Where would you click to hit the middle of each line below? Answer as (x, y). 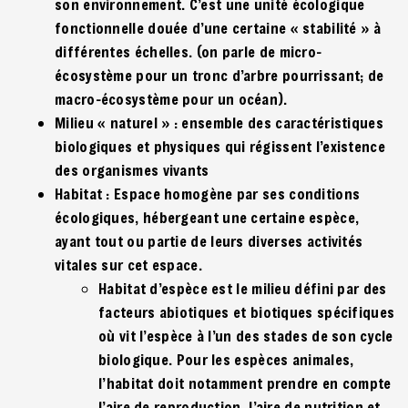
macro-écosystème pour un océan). (171, 98)
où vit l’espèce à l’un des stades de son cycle (246, 335)
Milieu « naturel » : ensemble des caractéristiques (219, 122)
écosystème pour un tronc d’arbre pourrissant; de (219, 75)
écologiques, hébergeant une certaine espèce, (207, 217)
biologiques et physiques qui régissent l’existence (220, 146)
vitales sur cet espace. (131, 264)
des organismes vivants (132, 169)
